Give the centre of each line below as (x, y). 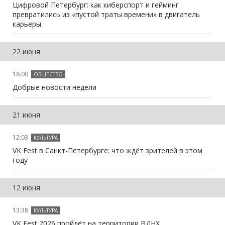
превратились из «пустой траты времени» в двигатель (106, 14)
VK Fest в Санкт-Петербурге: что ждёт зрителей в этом (107, 150)
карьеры (27, 24)
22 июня (26, 51)
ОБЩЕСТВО (48, 74)
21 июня (26, 115)
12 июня (26, 187)
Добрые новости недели (54, 87)
